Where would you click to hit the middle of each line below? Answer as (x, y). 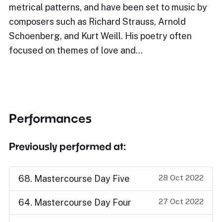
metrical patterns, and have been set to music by (108, 7)
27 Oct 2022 (181, 201)
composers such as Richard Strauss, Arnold (97, 22)
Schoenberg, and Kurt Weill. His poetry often (100, 36)
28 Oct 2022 (181, 178)
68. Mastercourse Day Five (74, 179)
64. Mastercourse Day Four (75, 202)
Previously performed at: (67, 146)
